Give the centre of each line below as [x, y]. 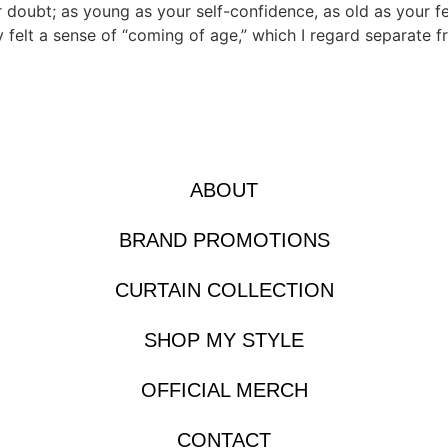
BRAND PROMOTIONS [224, 240]
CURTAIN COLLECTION [224, 290]
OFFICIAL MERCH [224, 390]
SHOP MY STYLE [224, 340]
